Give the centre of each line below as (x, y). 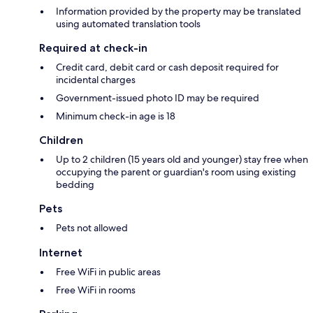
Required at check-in (93, 48)
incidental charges (96, 80)
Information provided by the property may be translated (179, 12)
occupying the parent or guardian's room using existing (176, 172)
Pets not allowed (92, 228)
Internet (61, 253)
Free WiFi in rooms (96, 290)
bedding (75, 185)
